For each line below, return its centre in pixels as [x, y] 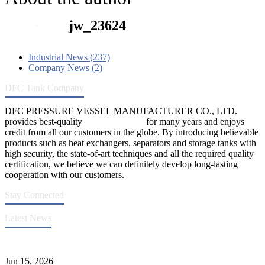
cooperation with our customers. [64, 174]
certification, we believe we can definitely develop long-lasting [121, 164]
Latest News [28, 218]
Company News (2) [65, 67]
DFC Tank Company [44, 88]
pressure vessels [114, 121]
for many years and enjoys [194, 121]
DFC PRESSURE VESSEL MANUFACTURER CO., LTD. [121, 111]
